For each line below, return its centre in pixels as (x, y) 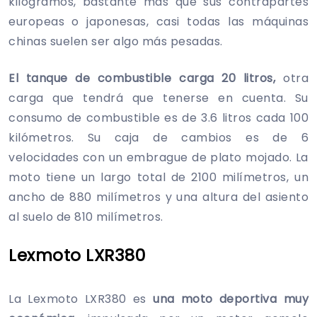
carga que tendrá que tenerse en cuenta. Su (158, 98)
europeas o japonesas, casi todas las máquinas (158, 21)
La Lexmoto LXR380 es (81, 299)
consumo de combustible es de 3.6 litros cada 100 (158, 117)
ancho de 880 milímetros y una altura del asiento (158, 197)
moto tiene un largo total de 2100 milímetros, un (158, 177)
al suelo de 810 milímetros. (86, 217)
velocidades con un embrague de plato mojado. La (158, 157)
